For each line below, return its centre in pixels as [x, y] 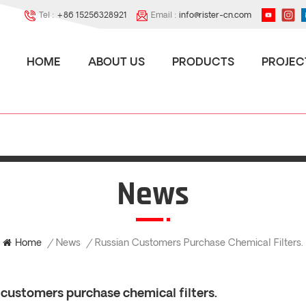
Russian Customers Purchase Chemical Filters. [199, 244]
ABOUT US [116, 63]
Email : [165, 16]
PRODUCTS [203, 63]
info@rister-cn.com [215, 16]
